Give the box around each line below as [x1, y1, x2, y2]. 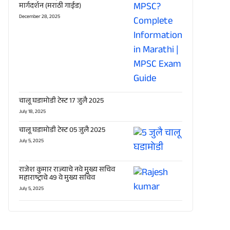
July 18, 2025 [19, 107, 46, 117]
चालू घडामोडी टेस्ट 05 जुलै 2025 [19, 124, 105, 137]
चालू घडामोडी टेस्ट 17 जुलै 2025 [19, 95, 104, 108]
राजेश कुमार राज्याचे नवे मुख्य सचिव [19, 164, 115, 177]
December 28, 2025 [19, 12, 60, 22]
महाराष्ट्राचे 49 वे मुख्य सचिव [19, 172, 95, 185]
